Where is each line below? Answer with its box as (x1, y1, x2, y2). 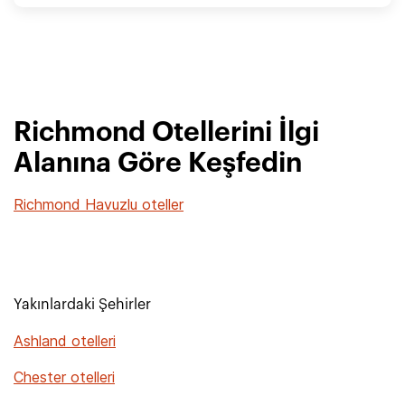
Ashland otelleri (14, 332, 116, 350)
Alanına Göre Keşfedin (14, 150, 302, 177)
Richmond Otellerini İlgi (14, 119, 319, 146)
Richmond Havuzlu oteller (14, 195, 184, 213)
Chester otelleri (14, 368, 115, 386)
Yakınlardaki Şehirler (14, 297, 151, 312)
